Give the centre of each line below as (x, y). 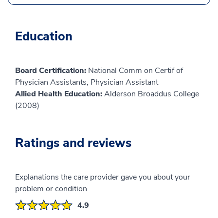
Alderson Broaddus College (152, 94)
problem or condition (51, 189)
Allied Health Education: (60, 94)
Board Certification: (52, 71)
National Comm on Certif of (136, 71)
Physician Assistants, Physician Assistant (87, 82)
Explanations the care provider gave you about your (103, 177)
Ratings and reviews (73, 143)
